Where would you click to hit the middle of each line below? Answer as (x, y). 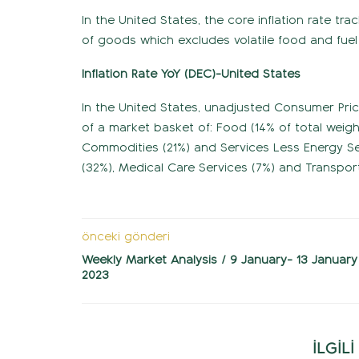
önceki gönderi (126, 236)
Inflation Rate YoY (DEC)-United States (191, 73)
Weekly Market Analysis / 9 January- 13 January (220, 259)
